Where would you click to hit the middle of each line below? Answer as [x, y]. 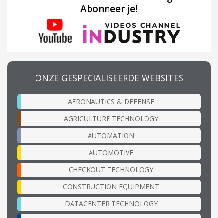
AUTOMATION [111, 136]
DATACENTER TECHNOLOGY [111, 204]
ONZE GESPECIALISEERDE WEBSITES [109, 78]
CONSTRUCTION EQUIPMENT [111, 187]
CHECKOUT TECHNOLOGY [111, 170]
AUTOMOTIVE [111, 153]
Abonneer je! [109, 9]
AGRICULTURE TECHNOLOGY [111, 119]
